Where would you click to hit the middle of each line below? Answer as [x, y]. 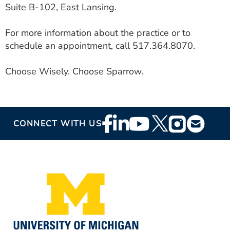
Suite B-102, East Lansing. [61, 7]
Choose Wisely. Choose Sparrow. [74, 71]
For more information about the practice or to [98, 33]
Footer [119, 121]
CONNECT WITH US [57, 123]
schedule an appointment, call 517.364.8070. [100, 46]
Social [118, 136]
